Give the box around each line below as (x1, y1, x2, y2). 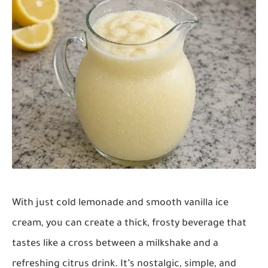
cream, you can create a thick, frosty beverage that (12, 218, 246, 229)
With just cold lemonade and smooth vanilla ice (12, 197, 229, 209)
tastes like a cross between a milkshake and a (12, 238, 218, 249)
